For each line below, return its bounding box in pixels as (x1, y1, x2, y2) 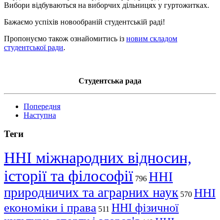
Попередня (24, 102, 60, 110)
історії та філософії (4, 167, 133, 185)
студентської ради (4, 43, 63, 52)
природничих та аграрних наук (4, 185, 178, 200)
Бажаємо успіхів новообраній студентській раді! (4, 17, 167, 26)
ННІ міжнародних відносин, (4, 149, 192, 167)
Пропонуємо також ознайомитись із (4, 34, 126, 43)
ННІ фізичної (111, 201, 179, 215)
